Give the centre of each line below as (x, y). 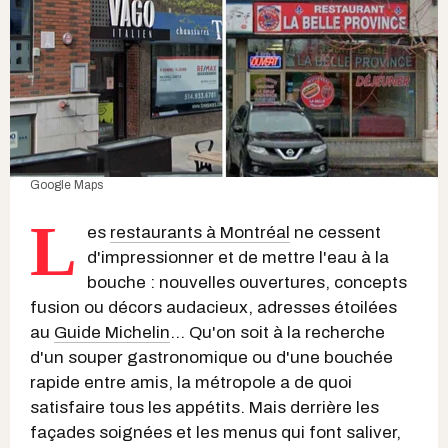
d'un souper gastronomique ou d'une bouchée (211, 357)
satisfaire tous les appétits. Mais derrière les (204, 407)
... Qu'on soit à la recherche (277, 332)
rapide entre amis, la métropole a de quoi (191, 382)
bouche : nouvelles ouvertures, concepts (247, 282)
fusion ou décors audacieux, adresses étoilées (213, 307)
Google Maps (66, 184)
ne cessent (335, 232)
